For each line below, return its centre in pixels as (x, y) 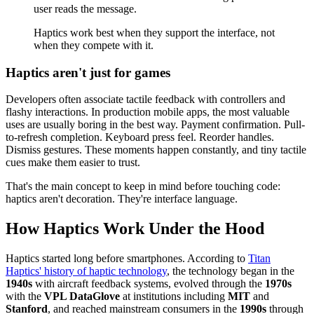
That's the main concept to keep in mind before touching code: (143, 186)
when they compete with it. (94, 45)
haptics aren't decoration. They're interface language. (122, 199)
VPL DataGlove (82, 296)
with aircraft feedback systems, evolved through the (149, 284)
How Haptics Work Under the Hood (135, 229)
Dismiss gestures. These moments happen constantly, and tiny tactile (156, 150)
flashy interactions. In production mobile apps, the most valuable (148, 112)
